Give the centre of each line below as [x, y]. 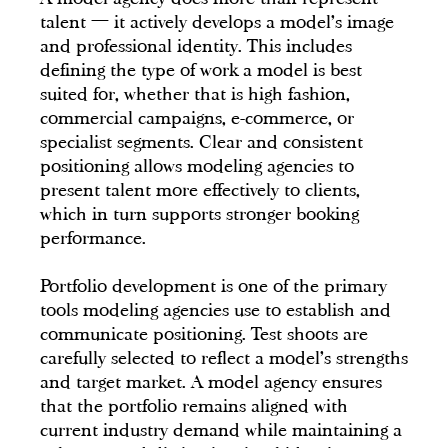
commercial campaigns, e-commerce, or [197, 118]
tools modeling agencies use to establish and [215, 310]
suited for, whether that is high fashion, [195, 94]
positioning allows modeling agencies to [197, 166]
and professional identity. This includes [196, 46]
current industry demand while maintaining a [221, 430]
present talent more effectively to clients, [200, 190]
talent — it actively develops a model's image [217, 22]
